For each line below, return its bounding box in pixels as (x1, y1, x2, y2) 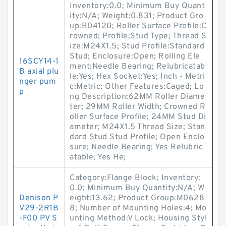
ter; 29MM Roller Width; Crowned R (70, 102, 206, 112)
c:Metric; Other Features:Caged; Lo (70, 82, 204, 92)
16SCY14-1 (19, 56, 59, 67)
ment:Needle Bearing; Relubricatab (70, 62, 205, 72)
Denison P (19, 193, 59, 203)
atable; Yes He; (70, 152, 126, 162)
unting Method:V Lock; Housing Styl (70, 213, 207, 223)
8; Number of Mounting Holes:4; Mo (70, 203, 207, 213)
